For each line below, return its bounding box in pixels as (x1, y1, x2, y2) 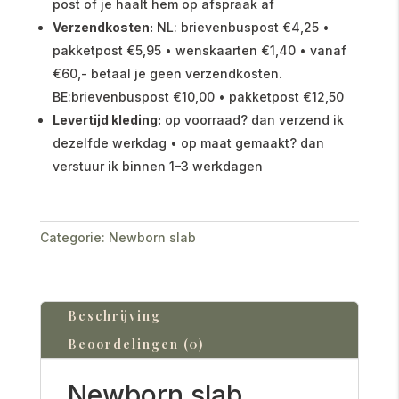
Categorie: (39, 229, 105, 245)
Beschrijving (67, 306, 161, 324)
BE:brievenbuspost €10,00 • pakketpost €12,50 (52, 88, 344, 104)
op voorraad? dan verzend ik (160, 111, 344, 127)
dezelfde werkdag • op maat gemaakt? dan (52, 134, 324, 151)
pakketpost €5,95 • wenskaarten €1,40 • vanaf (52, 42, 346, 58)
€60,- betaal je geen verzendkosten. (52, 65, 282, 81)
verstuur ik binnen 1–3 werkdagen (52, 158, 263, 174)
